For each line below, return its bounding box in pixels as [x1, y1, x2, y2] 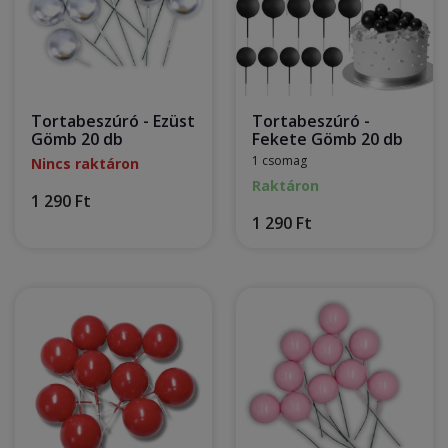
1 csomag [252, 152, 307, 169]
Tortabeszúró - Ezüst [31, 110, 195, 132]
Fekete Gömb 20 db [252, 128, 403, 150]
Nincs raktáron [31, 154, 139, 173]
